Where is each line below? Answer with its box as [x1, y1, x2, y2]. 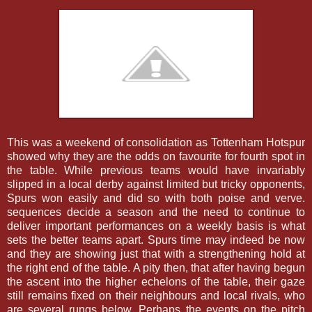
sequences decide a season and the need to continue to [7, 205, 305, 218]
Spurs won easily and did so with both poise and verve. [7, 192, 305, 204]
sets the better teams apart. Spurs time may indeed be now [7, 233, 305, 246]
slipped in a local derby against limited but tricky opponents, [7, 178, 305, 190]
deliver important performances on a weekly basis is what [7, 219, 305, 232]
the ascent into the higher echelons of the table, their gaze [7, 275, 305, 288]
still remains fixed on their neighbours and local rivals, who [7, 289, 305, 302]
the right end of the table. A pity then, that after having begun [7, 261, 305, 274]
